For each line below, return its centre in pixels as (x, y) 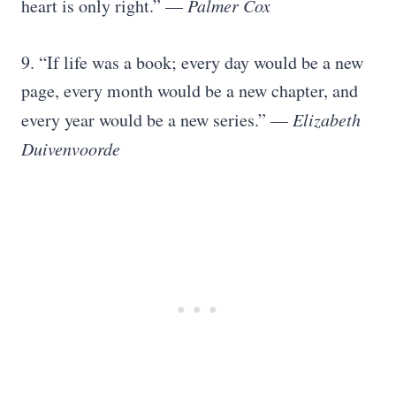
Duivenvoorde (71, 148)
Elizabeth (324, 119)
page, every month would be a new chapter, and (190, 91)
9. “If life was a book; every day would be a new (192, 62)
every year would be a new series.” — (155, 120)
